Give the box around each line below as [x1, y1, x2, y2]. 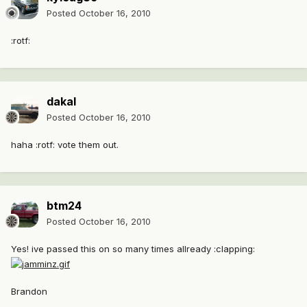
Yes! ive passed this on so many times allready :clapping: [11, 243, 255, 255]
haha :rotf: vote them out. [11, 139, 119, 151]
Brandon [11, 285, 47, 297]
